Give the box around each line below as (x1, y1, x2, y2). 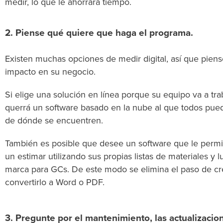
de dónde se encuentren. (5, 115, 103, 126)
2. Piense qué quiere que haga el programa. (5, 27, 193, 38)
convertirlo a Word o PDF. (5, 177, 105, 188)
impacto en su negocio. (5, 66, 96, 77)
